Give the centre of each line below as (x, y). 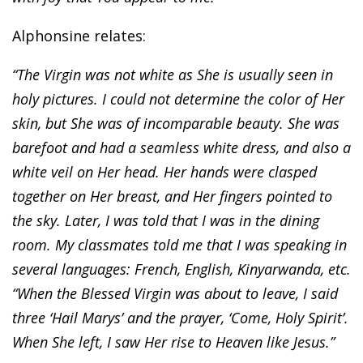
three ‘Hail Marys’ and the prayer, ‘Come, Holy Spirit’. (180, 317)
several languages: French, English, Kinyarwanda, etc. (181, 269)
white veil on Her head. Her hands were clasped (164, 171)
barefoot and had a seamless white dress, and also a (181, 147)
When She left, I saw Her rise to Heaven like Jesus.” (173, 342)
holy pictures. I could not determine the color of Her (178, 98)
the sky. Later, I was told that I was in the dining (166, 220)
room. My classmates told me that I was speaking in (179, 244)
